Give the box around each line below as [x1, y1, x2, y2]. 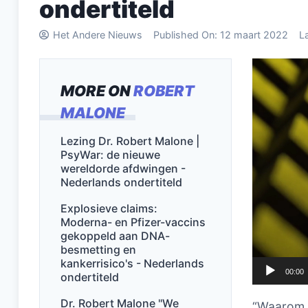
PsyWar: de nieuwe [60, 148, 161, 162]
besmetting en [60, 243, 137, 256]
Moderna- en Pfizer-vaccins [60, 215, 206, 229]
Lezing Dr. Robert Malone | [60, 134, 200, 148]
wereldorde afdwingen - [60, 162, 186, 175]
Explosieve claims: [60, 201, 158, 215]
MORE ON [60, 82, 134, 100]
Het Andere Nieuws [53, 29, 142, 41]
